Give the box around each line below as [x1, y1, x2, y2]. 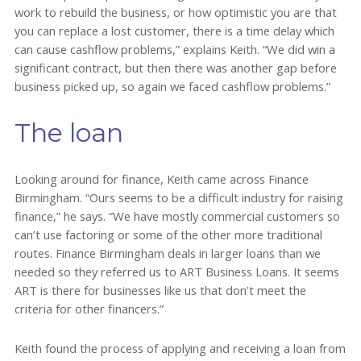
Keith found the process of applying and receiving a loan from [14, 340, 346, 357]
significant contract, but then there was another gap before [14, 59, 337, 76]
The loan [14, 117, 123, 149]
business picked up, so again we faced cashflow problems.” [14, 77, 330, 94]
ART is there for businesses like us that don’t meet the [14, 281, 306, 298]
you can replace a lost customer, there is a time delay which [14, 22, 334, 39]
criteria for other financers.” [14, 300, 164, 317]
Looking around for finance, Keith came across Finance [14, 170, 309, 187]
